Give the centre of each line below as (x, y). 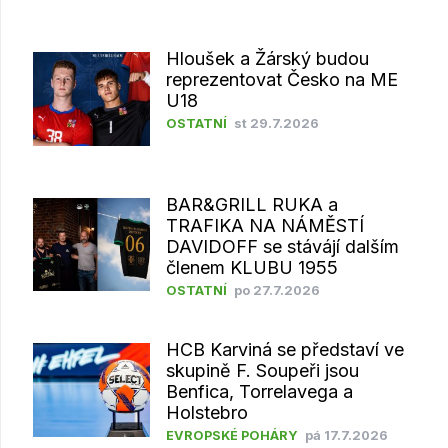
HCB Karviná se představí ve (284, 350)
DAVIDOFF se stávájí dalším (282, 246)
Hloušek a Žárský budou (267, 59)
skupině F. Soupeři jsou (262, 371)
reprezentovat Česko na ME (281, 80)
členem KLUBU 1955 (251, 267)
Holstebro (206, 413)
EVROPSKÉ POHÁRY (231, 436)
